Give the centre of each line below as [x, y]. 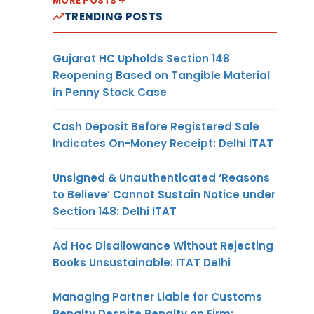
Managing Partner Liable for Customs [157, 296]
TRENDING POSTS [114, 16]
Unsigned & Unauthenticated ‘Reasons [161, 177]
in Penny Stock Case [110, 92]
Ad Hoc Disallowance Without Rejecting [163, 245]
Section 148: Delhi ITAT [115, 211]
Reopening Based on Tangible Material [161, 75]
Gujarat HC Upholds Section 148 [141, 58]
